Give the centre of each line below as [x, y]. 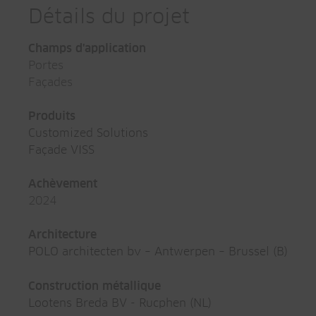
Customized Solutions [88, 133]
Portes [46, 65]
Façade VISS [61, 150]
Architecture [62, 235]
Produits [52, 116]
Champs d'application [87, 48]
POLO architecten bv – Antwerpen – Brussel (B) [158, 251]
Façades [50, 82]
